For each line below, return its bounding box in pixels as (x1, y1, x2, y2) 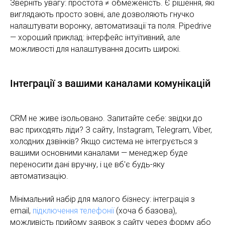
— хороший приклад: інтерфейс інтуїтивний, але (10, 32, 180, 42)
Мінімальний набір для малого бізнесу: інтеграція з (10, 194, 195, 204)
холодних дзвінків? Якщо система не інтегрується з (10, 136, 198, 146)
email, (10, 205, 33, 215)
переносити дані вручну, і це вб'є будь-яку (10, 159, 165, 169)
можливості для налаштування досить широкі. (10, 44, 181, 54)
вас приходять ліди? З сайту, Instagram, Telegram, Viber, (10, 125, 212, 135)
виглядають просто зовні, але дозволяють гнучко (10, 9, 194, 19)
